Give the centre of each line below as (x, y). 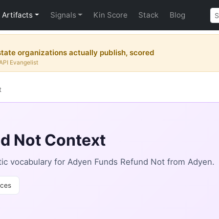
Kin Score (110, 15)
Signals (63, 15)
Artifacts (18, 15)
